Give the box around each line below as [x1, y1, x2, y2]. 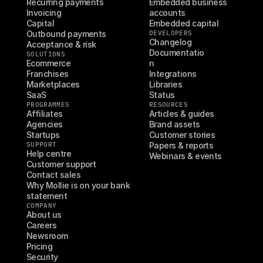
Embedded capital [149, 18, 219, 28]
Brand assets [149, 119, 200, 129]
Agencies [26, 119, 63, 129]
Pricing [26, 241, 53, 251]
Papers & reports [149, 140, 214, 150]
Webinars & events [149, 151, 222, 161]
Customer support [26, 159, 96, 169]
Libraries [149, 79, 183, 89]
